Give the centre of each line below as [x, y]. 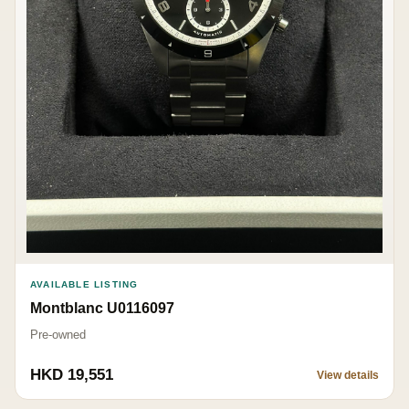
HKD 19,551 [72, 375]
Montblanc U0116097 [102, 309]
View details [348, 376]
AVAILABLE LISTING [84, 285]
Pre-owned [58, 335]
